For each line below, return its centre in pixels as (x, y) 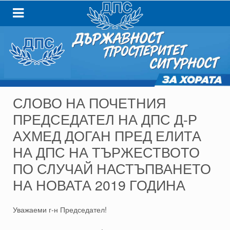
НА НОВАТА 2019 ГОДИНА (99, 185)
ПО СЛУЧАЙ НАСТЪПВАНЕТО (112, 168)
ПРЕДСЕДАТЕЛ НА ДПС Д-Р (105, 119)
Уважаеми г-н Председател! (60, 210)
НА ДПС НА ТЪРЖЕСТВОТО (106, 152)
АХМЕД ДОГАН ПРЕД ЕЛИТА (107, 136)
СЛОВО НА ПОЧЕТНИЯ (90, 103)
